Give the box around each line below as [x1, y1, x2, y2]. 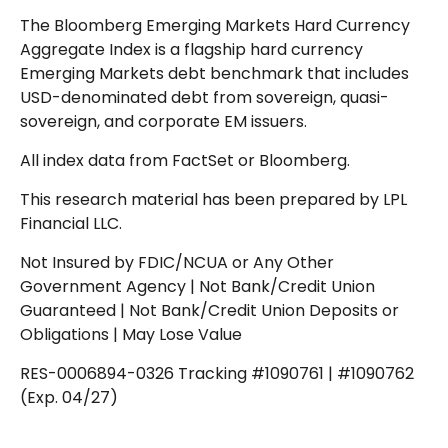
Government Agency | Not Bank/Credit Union [20, 275, 375, 299]
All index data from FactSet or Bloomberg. [20, 149, 354, 173]
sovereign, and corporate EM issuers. [20, 110, 307, 134]
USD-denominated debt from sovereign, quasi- [20, 86, 389, 110]
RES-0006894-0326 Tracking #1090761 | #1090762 [20, 362, 414, 386]
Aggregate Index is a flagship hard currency [20, 38, 363, 62]
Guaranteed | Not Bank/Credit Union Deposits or [20, 299, 399, 323]
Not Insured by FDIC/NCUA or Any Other [20, 251, 334, 275]
